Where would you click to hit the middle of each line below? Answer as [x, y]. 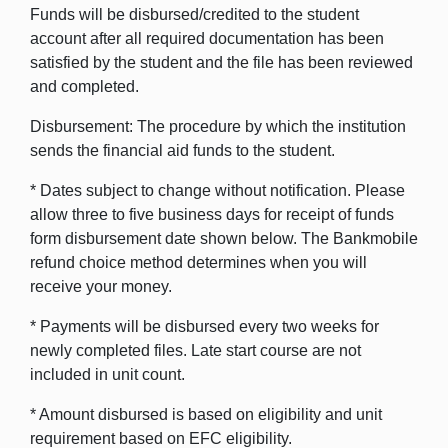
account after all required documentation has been [207, 38]
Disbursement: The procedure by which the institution [218, 126]
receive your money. [101, 286]
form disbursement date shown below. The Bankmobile [224, 238]
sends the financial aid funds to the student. [182, 150]
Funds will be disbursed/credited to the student [194, 14]
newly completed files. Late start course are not [195, 350]
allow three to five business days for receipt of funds [212, 214]
